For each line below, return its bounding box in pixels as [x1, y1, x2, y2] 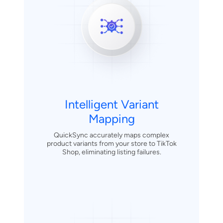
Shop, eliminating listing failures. [62, 148, 161, 157]
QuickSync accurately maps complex [54, 131, 169, 140]
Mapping [88, 111, 135, 126]
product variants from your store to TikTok [46, 139, 177, 148]
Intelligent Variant [64, 97, 159, 112]
